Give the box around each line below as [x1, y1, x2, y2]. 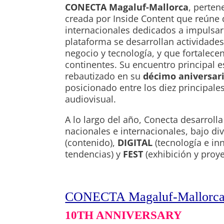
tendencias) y [65, 148, 123, 160]
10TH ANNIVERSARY [65, 209, 182, 222]
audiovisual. [65, 93, 116, 105]
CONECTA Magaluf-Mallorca [65, 1, 189, 13]
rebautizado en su [65, 70, 143, 82]
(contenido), [65, 136, 118, 149]
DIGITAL [117, 136, 153, 149]
